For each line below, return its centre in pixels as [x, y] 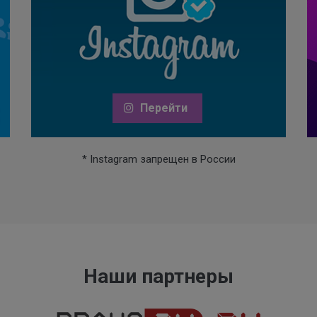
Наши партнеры [158, 276]
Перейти [162, 108]
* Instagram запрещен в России [158, 159]
